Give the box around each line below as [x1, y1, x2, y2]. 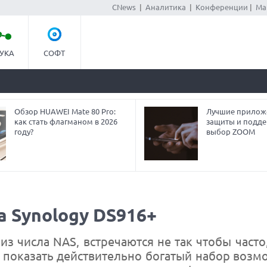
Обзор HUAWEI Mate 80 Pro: [14, 107, 116, 116]
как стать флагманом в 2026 [14, 117, 118, 126]
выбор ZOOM [206, 128, 255, 136]
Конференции [195, 3, 248, 11]
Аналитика [145, 3, 186, 11]
